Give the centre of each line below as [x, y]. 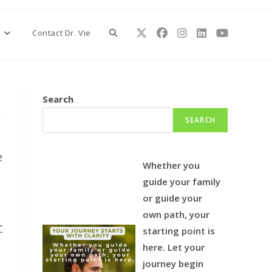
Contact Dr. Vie [62, 33]
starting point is [179, 231]
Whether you [172, 165]
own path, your [176, 214]
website [124, 77]
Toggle [123, 32]
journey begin [173, 263]
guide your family [182, 182]
